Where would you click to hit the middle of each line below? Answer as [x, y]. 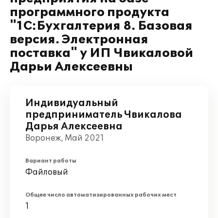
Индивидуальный [72, 103]
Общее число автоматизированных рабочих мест [101, 195]
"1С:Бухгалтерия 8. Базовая [101, 26]
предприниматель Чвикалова [104, 115]
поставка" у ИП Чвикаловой [101, 53]
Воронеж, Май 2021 [65, 138]
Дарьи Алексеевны [71, 67]
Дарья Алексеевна [74, 127]
